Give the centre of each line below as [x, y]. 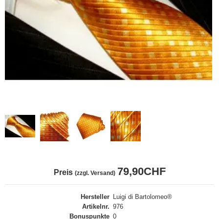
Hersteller [95, 197]
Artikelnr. [96, 207]
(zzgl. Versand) [95, 173]
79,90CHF [141, 172]
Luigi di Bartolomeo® [142, 197]
